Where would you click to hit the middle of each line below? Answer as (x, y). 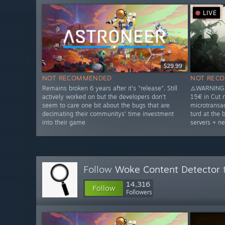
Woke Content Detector (167, 169)
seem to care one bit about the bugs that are (106, 105)
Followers (139, 192)
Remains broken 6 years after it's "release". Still (110, 88)
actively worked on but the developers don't (104, 97)
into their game (64, 123)
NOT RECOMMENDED (77, 78)
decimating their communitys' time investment (108, 114)
